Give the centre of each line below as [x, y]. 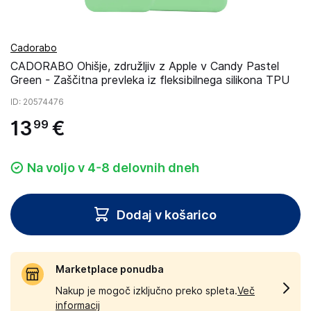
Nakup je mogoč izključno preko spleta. [146, 291]
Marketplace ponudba [110, 269]
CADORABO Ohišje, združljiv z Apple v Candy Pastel [145, 66]
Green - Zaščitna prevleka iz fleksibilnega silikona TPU [150, 80]
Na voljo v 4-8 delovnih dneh [113, 168]
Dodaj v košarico [167, 215]
